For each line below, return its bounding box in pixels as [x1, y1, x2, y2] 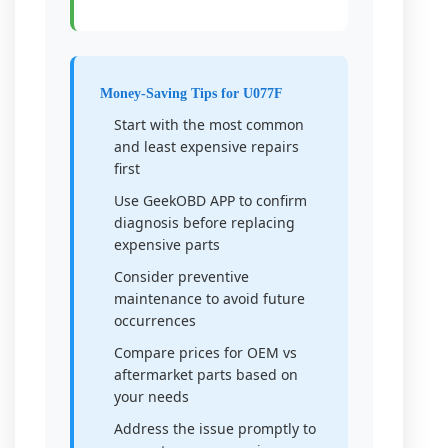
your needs [114, 387, 189, 406]
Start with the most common [114, 115, 304, 134]
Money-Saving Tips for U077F [100, 86, 283, 101]
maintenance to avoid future [114, 289, 305, 308]
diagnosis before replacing [114, 213, 295, 232]
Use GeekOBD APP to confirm [114, 191, 307, 210]
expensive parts [114, 235, 220, 254]
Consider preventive [114, 267, 249, 286]
